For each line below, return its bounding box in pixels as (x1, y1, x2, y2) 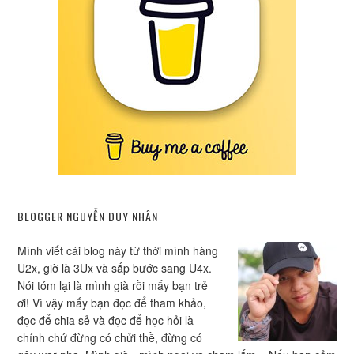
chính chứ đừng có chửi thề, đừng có (17, 330, 203, 345)
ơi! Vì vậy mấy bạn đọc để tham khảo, (17, 295, 207, 311)
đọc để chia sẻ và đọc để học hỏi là (17, 312, 194, 328)
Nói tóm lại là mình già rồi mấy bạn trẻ (17, 277, 209, 293)
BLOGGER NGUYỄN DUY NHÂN (17, 208, 159, 224)
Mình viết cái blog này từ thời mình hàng (17, 243, 219, 258)
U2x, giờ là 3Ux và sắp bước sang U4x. (17, 260, 213, 276)
